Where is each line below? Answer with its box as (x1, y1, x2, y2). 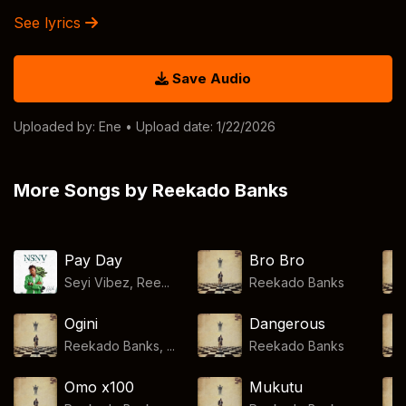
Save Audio (169, 70, 251, 87)
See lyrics (14, 14, 85, 32)
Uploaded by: (14, 119, 99, 134)
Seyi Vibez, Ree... (64, 275, 170, 290)
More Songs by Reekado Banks (14, 179, 288, 201)
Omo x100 (64, 378, 135, 396)
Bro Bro (248, 251, 304, 269)
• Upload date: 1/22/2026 (121, 119, 275, 134)
